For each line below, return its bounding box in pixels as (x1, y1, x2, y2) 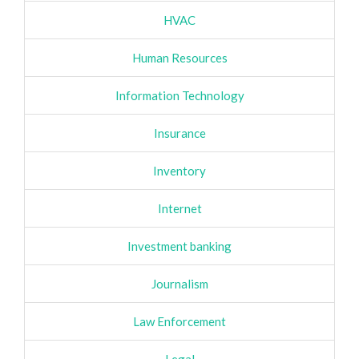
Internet (157, 201, 202, 216)
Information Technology (115, 88, 244, 103)
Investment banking (127, 239, 232, 253)
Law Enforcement (133, 314, 226, 329)
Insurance (153, 126, 206, 140)
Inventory (153, 163, 206, 178)
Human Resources (131, 50, 228, 65)
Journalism (151, 276, 208, 291)
